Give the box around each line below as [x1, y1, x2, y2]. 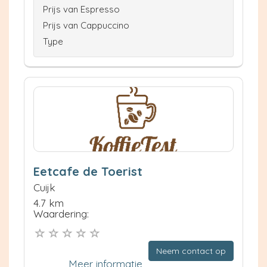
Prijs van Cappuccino [43, 19, 129, 31]
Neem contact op [156, 246, 226, 257]
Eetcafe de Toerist [33, 163, 142, 179]
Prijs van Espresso [43, 3, 120, 15]
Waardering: [33, 207, 89, 220]
